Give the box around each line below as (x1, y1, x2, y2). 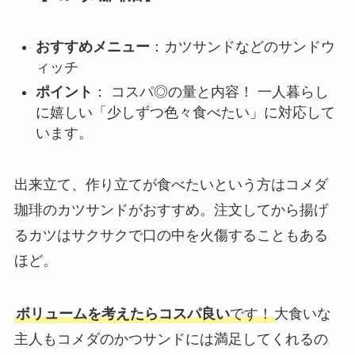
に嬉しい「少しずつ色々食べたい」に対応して (35, 104, 335, 120)
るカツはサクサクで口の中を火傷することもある (13, 227, 328, 243)
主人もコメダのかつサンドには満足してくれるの (13, 331, 328, 348)
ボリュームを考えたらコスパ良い (15, 306, 230, 323)
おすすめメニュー (35, 39, 150, 55)
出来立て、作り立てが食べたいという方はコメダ (13, 176, 328, 193)
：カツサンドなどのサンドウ (149, 39, 335, 55)
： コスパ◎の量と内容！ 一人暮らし (92, 83, 329, 100)
